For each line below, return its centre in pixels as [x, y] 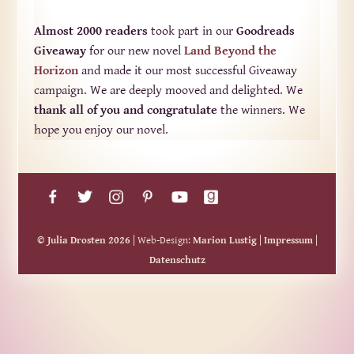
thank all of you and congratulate [126, 111]
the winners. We [262, 111]
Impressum [288, 241]
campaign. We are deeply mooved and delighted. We [169, 91]
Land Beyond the [229, 51]
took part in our [192, 32]
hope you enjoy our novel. [102, 130]
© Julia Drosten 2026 [83, 241]
